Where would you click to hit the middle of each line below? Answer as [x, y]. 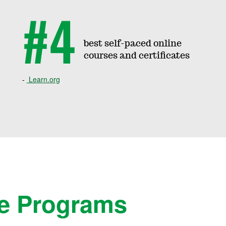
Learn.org [43, 79]
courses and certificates [136, 56]
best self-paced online [132, 44]
